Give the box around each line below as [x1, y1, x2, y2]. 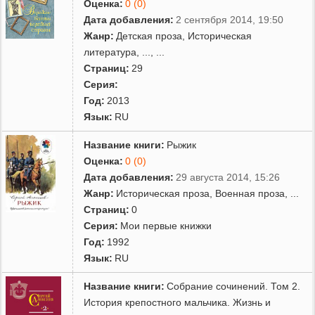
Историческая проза [116, 187, 210, 199]
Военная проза [215, 187, 285, 199]
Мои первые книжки [120, 219, 212, 231]
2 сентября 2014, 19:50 [176, 13, 284, 25]
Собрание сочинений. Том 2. [167, 280, 301, 292]
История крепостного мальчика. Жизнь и [84, 296, 271, 308]
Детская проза [116, 30, 183, 41]
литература [84, 46, 137, 58]
